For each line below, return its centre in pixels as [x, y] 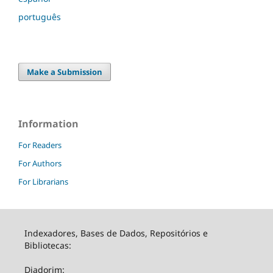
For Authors [40, 163]
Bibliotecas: [48, 245]
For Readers [40, 145]
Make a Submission [65, 72]
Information [48, 123]
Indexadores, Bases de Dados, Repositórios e [116, 233]
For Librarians [43, 181]
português [40, 16]
